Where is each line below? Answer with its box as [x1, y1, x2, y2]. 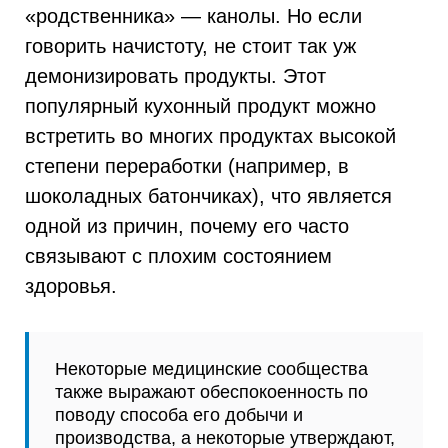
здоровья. [25, 274, 117, 298]
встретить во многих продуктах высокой [25, 124, 396, 148]
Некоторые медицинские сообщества [55, 357, 368, 379]
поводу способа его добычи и [55, 403, 303, 425]
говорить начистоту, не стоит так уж [25, 34, 356, 58]
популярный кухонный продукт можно [25, 94, 376, 118]
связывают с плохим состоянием [25, 244, 332, 268]
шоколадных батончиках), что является [25, 184, 392, 208]
